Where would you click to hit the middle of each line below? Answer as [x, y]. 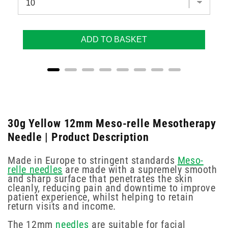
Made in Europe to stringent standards [93, 160]
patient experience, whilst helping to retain [101, 197]
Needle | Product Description [78, 137]
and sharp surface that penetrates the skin [100, 178]
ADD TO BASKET [114, 40]
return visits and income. [62, 206]
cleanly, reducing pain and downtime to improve [112, 188]
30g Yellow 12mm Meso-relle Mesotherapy [112, 123]
